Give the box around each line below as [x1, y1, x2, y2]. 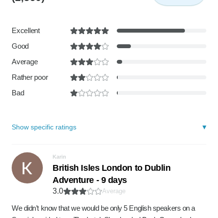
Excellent [12, 26, 40, 35]
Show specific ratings [12, 123, 76, 131]
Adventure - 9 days [53, 175, 127, 185]
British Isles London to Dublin [53, 163, 171, 173]
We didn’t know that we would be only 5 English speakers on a [12, 204, 195, 212]
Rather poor [12, 73, 48, 81]
